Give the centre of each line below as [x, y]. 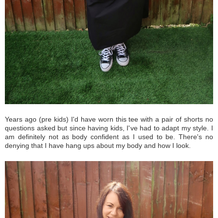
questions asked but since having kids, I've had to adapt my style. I [109, 128]
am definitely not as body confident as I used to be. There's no [109, 137]
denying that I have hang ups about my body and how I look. [99, 146]
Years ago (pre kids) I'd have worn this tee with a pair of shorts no [109, 119]
